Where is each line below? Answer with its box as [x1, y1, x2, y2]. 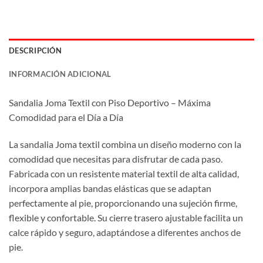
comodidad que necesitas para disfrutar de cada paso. [9, 153, 222, 164]
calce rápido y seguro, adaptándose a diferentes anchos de [9, 226, 241, 238]
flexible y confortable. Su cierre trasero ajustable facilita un [9, 211, 243, 223]
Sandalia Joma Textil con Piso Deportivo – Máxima [9, 97, 211, 109]
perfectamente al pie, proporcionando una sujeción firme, [9, 197, 237, 208]
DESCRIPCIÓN [9, 46, 62, 56]
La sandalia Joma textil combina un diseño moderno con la [9, 138, 241, 150]
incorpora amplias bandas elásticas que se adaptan [9, 182, 211, 194]
